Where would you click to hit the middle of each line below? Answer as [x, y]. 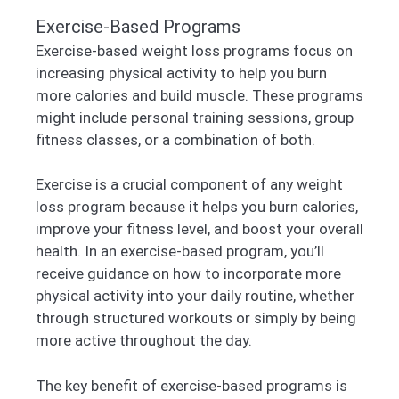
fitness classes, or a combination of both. [175, 139]
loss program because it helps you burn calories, [197, 207]
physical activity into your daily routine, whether [195, 296]
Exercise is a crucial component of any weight [189, 185]
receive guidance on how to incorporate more [188, 274]
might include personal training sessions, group [195, 117]
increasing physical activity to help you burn [181, 73]
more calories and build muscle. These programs [199, 95]
